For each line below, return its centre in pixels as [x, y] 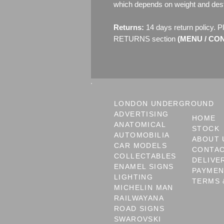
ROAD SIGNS [139, 209]
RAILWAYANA [139, 198]
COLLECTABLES [145, 156]
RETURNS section [144, 39]
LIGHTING [134, 177]
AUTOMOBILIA [142, 135]
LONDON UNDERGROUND [164, 104]
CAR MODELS [140, 146]
